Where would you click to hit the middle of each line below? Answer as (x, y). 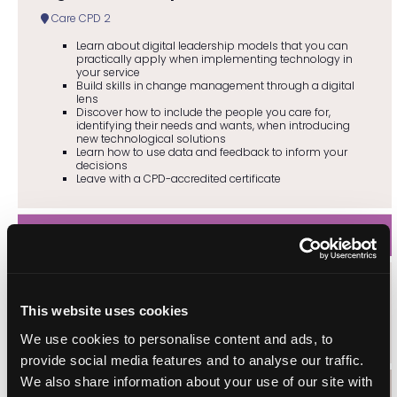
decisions (101, 165)
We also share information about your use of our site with (197, 381)
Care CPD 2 (79, 18)
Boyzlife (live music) (117, 294)
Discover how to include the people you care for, (203, 112)
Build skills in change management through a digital (215, 85)
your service (108, 72)
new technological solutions (151, 138)
